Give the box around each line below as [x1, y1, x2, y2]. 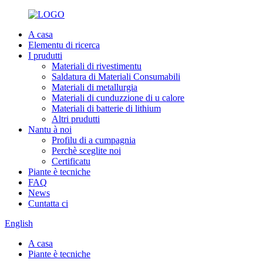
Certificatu [52, 156, 90, 166]
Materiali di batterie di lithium [52, 103, 161, 113]
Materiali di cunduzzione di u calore [52, 93, 184, 103]
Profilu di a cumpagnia [52, 135, 136, 145]
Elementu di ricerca [28, 40, 100, 50]
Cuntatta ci [28, 198, 68, 208]
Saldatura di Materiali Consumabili [52, 72, 180, 82]
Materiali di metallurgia [52, 82, 137, 92]
